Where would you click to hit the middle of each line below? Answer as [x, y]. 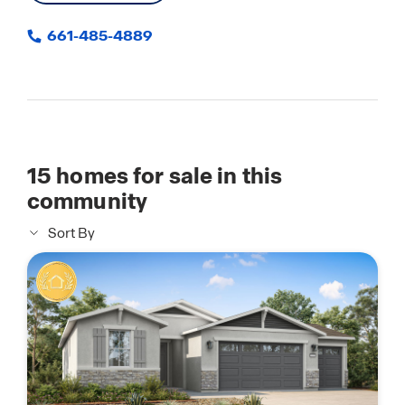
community [88, 201]
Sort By [71, 233]
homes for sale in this [167, 176]
